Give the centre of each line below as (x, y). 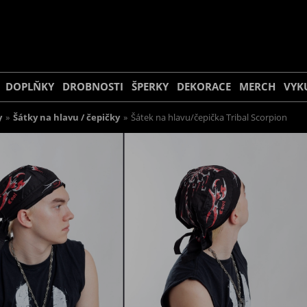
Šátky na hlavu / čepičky (66, 118)
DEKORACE (204, 87)
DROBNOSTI (93, 87)
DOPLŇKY (30, 87)
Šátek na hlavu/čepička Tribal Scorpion (209, 118)
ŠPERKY (150, 87)
